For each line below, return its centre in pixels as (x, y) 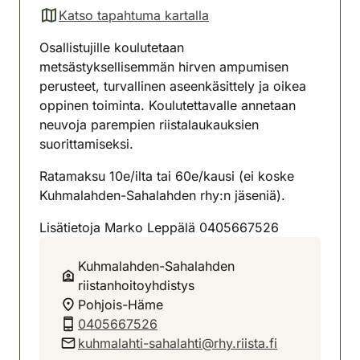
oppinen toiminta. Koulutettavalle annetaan (168, 105)
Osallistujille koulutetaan (112, 47)
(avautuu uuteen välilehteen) (123, 24)
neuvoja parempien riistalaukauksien (149, 124)
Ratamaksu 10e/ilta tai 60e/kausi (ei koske (167, 176)
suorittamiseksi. (86, 143)
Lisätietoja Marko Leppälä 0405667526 (159, 227)
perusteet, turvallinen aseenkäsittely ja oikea (173, 86)
